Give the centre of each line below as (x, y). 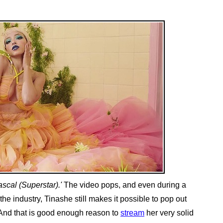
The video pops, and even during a (124, 185)
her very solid (169, 213)
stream (132, 213)
